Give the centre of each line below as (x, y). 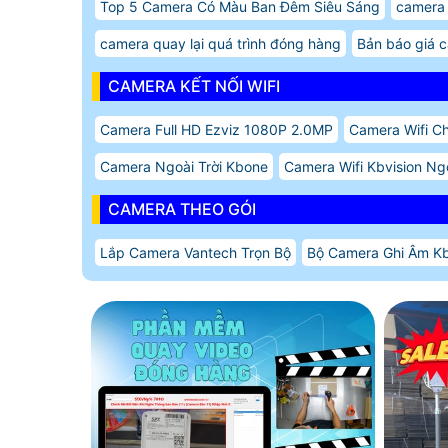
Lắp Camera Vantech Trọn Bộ (195, 252)
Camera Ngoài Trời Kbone (184, 166)
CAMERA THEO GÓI (182, 208)
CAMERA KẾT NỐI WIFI (194, 85)
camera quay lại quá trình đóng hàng (220, 43)
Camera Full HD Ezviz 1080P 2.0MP (216, 129)
